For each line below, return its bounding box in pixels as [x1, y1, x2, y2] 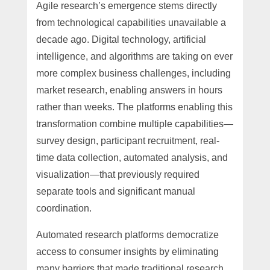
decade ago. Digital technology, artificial [36, 34, 206, 45]
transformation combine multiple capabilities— [36, 118, 233, 129]
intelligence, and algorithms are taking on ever [36, 51, 233, 61]
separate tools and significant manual [36, 186, 195, 196]
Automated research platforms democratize [36, 229, 219, 240]
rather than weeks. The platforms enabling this [36, 101, 233, 112]
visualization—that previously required [36, 169, 199, 180]
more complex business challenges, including [36, 67, 231, 78]
